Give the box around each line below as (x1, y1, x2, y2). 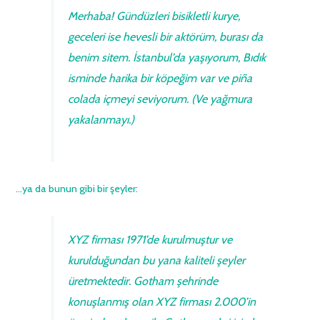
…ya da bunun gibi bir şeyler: (16, 181, 139, 195)
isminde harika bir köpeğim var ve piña (67, 71, 252, 85)
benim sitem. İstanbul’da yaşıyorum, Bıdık (67, 50, 266, 64)
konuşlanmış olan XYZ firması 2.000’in (67, 294, 256, 309)
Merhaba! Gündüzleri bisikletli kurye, (67, 9, 240, 23)
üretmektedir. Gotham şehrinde (67, 274, 218, 288)
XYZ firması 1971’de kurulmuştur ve (67, 232, 232, 246)
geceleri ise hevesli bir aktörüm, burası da (67, 29, 263, 44)
